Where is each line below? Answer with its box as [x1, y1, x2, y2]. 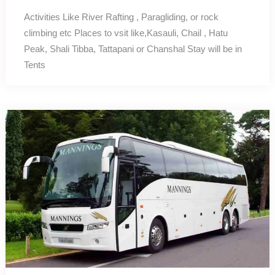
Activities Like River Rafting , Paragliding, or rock [23, 12, 219, 23]
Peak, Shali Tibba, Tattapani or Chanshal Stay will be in [23, 44, 242, 55]
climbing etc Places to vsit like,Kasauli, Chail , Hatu [23, 28, 228, 39]
